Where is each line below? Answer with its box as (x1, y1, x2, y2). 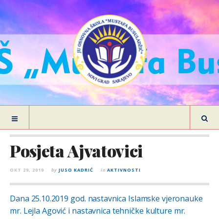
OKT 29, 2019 (10, 167, 44, 173)
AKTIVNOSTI (107, 167, 141, 173)
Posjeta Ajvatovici (10, 139, 143, 162)
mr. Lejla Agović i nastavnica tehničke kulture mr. (10, 205, 186, 216)
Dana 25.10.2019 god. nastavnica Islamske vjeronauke (10, 193, 203, 204)
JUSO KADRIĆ (59, 167, 93, 173)
